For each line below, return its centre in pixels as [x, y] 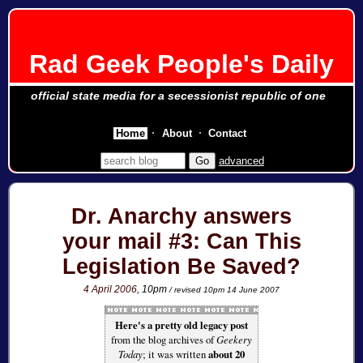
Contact [228, 133]
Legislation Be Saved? [181, 267]
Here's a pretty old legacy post [181, 325]
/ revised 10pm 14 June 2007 [224, 290]
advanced [241, 161]
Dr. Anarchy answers [181, 217]
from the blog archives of [164, 340]
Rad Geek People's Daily [181, 64]
